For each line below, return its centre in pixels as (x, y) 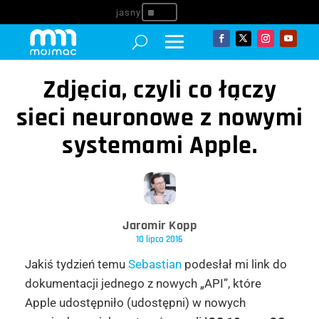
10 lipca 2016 (159, 239)
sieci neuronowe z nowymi (159, 118)
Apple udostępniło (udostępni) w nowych (135, 303)
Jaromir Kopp (159, 225)
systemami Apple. (159, 146)
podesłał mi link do (234, 264)
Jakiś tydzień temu (76, 264)
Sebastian (155, 264)
